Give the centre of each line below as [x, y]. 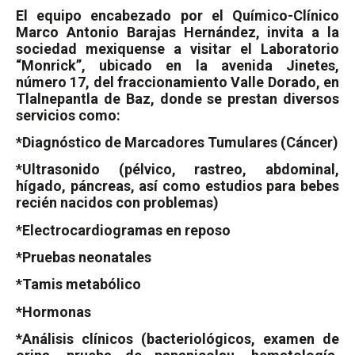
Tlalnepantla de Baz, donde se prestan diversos [177, 98]
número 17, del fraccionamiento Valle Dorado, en [177, 82]
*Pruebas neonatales [84, 258]
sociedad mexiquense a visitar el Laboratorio [177, 48]
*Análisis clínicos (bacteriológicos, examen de [177, 339]
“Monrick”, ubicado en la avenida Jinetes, [177, 65]
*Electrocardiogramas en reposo [123, 230]
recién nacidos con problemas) [117, 203]
